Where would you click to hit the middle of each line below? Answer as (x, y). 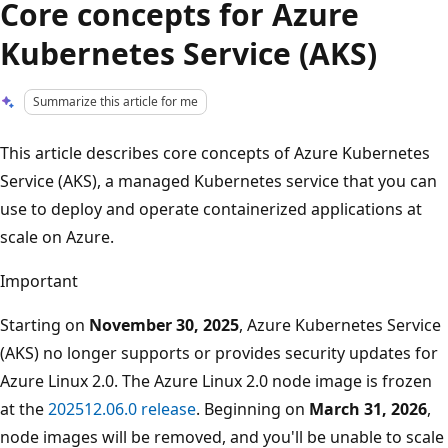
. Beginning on (252, 408)
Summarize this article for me (116, 101)
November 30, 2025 (164, 324)
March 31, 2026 (368, 408)
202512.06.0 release (122, 408)
